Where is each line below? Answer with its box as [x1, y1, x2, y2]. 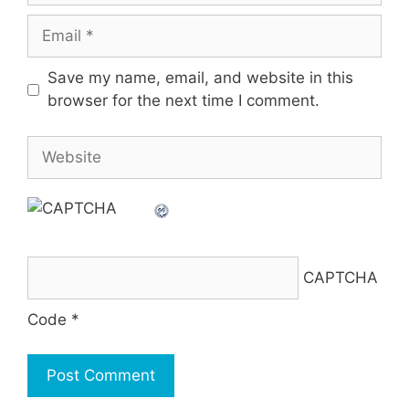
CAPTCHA [303, 267, 378, 287]
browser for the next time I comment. [47, 91, 320, 110]
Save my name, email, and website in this [47, 68, 353, 88]
